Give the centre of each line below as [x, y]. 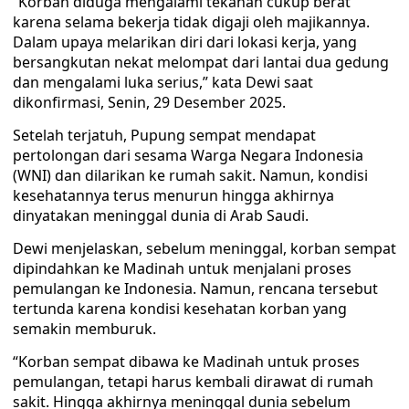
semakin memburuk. [84, 329]
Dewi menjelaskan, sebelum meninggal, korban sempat [204, 248]
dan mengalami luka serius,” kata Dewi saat [163, 82]
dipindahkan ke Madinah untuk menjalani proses [182, 268]
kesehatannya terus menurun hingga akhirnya [173, 195]
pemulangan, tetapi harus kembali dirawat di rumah [193, 382]
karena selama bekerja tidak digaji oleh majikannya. [191, 22]
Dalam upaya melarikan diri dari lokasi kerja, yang [185, 42]
